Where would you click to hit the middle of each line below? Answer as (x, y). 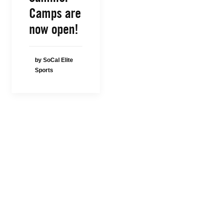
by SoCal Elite (54, 60)
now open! (54, 29)
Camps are (55, 13)
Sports (44, 70)
